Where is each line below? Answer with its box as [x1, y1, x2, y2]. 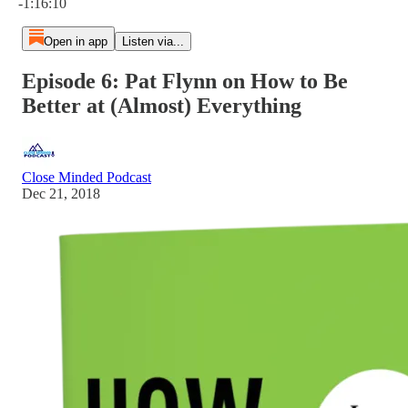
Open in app [43, 35, 107, 48]
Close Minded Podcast [22, 168, 151, 185]
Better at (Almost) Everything [22, 93, 301, 117]
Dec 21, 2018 [22, 185, 100, 201]
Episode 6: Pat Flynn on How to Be [22, 68, 348, 93]
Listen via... [121, 35, 184, 48]
